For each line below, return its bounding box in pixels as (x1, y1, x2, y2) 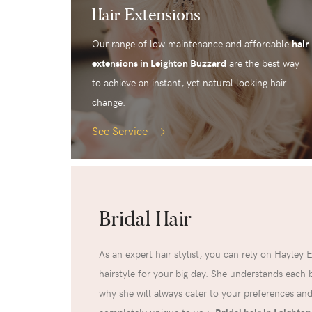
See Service (92, 123, 150, 139)
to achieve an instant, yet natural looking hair (92, 76, 286, 90)
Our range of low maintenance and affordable (92, 37, 292, 51)
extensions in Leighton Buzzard (92, 56, 226, 70)
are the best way (226, 56, 299, 70)
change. (92, 95, 125, 109)
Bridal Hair (99, 205, 192, 233)
